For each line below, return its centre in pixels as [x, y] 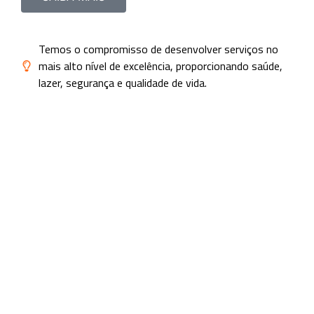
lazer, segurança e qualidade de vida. [123, 83]
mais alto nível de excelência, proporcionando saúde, [161, 66]
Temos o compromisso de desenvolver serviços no [158, 49]
